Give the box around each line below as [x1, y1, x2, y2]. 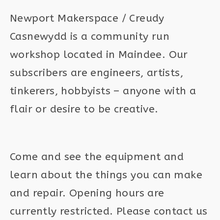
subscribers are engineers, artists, [10, 67, 183, 79]
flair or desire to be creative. [10, 103, 159, 115]
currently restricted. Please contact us [10, 205, 208, 218]
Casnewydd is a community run [10, 30, 170, 43]
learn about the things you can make [10, 169, 202, 181]
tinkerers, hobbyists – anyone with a [10, 85, 196, 97]
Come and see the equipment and [10, 151, 184, 163]
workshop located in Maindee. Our [10, 49, 188, 61]
